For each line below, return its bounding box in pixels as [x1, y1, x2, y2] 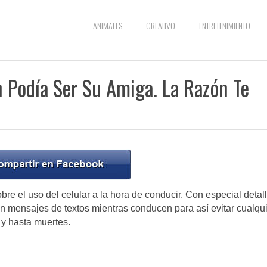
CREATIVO [146, 19, 175, 32]
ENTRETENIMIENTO [199, 19, 250, 32]
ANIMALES [93, 19, 122, 32]
